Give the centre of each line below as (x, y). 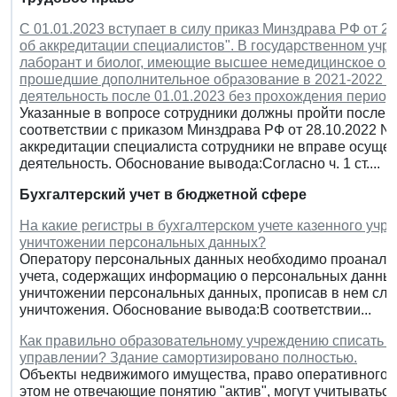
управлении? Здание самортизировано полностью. (188, 357)
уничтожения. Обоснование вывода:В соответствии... (195, 309)
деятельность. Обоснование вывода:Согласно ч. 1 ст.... (200, 163)
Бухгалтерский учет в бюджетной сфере (163, 194)
